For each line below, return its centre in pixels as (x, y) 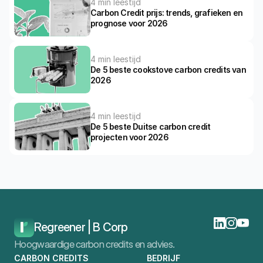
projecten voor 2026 (129, 137)
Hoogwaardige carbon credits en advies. (95, 244)
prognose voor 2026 (129, 23)
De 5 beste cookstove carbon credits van (168, 69)
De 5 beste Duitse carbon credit (151, 126)
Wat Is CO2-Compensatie (106, 203)
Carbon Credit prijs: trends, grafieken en (167, 12)
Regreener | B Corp (81, 227)
